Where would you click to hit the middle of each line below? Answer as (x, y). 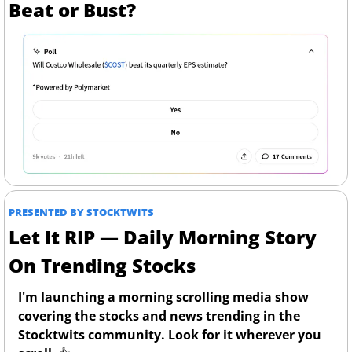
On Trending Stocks (102, 265)
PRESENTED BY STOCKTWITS (81, 212)
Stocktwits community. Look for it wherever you (170, 334)
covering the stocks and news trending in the (159, 315)
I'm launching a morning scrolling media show (163, 297)
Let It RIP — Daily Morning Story (163, 236)
